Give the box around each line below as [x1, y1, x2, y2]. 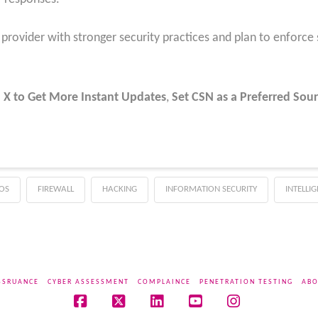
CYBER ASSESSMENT [47, 278, 129, 287]
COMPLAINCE [137, 278, 191, 287]
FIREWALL [37, 185, 74, 194]
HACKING [102, 185, 137, 194]
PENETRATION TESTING [199, 278, 293, 287]
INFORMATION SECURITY [165, 185, 257, 194]
